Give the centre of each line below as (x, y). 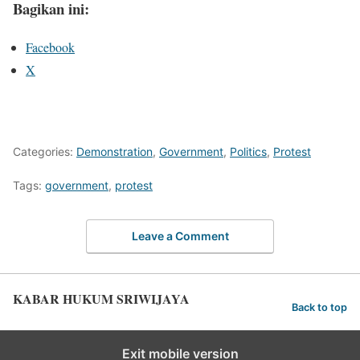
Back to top (319, 307)
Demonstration (115, 152)
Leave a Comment (180, 235)
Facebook (50, 47)
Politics (248, 152)
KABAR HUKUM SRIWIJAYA (101, 298)
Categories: (45, 152)
